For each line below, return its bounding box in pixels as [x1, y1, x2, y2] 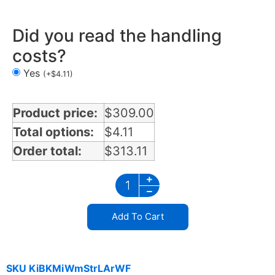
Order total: [13, 143, 82, 158]
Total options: [13, 124, 94, 139]
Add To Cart [111, 211, 164, 223]
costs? [12, 45, 66, 66]
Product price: [13, 105, 98, 120]
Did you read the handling [12, 25, 222, 46]
